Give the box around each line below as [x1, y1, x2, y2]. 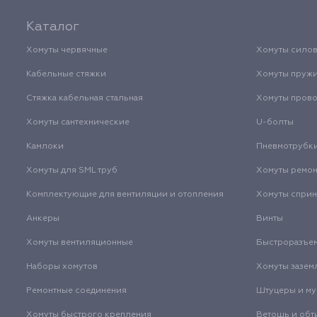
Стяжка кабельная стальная [26, 93, 143, 103]
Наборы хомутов [26, 262, 98, 271]
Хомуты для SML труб [26, 166, 117, 175]
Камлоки [26, 142, 64, 151]
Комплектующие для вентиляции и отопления [26, 190, 224, 199]
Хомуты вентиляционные [26, 238, 133, 247]
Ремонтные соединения [26, 286, 127, 295]
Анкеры [26, 214, 59, 223]
